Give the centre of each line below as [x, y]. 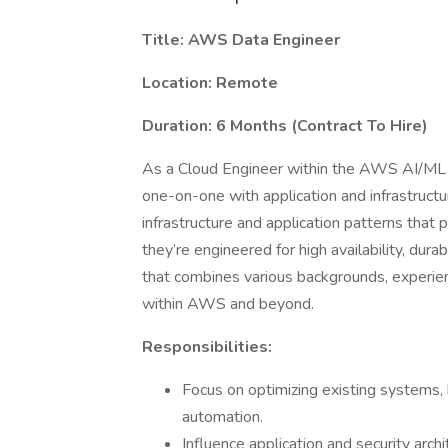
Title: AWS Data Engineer [241, 40]
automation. [222, 417]
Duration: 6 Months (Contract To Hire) [285, 126]
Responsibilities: [207, 347]
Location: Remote [210, 83]
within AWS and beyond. [228, 304]
